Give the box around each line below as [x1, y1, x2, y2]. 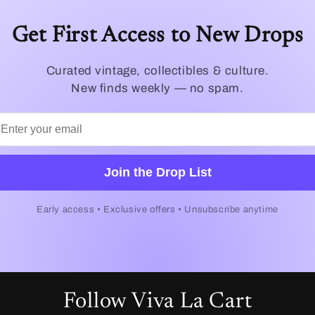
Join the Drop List [103, 165, 212, 179]
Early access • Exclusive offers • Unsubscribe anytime [37, 205, 278, 214]
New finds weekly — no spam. [71, 82, 244, 95]
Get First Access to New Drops [11, 25, 304, 47]
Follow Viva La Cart [63, 291, 252, 313]
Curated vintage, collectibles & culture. [46, 64, 269, 77]
